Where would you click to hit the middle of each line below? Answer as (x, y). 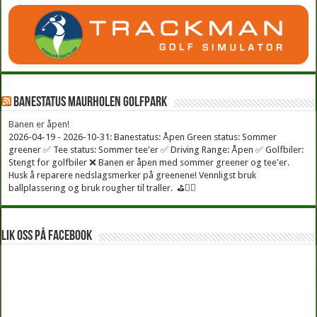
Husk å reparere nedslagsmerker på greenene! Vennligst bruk (133, 175)
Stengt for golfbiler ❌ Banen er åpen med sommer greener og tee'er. (150, 162)
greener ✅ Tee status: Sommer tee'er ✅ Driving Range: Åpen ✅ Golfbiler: (156, 149)
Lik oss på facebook (47, 236)
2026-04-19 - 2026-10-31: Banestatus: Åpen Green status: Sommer (143, 137)
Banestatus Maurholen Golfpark (91, 102)
